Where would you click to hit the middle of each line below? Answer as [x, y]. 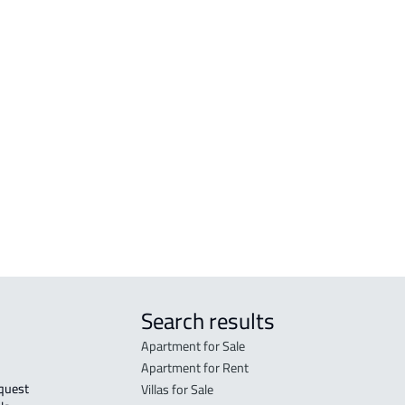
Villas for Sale [177, 390]
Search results [207, 321]
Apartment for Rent [194, 368]
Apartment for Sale [193, 346]
